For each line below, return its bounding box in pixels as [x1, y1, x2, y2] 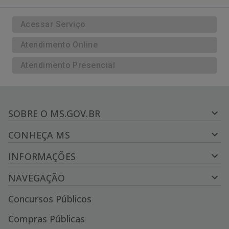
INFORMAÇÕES [8, 150, 76, 163]
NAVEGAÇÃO [8, 172, 65, 184]
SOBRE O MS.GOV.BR [8, 107, 100, 120]
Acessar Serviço [20, 19, 86, 29]
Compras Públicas [8, 213, 85, 225]
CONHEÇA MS [8, 129, 70, 141]
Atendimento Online [20, 40, 98, 50]
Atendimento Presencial [20, 60, 116, 70]
